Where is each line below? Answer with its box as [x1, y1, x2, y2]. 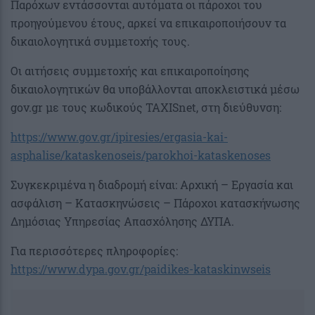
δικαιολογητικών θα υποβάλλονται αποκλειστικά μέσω [11, 82, 300, 97]
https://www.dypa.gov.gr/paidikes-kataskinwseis [11, 262, 271, 277]
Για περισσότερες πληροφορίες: [11, 243, 178, 259]
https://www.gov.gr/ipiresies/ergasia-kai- [11, 129, 228, 145]
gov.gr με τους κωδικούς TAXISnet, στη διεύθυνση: [11, 100, 281, 115]
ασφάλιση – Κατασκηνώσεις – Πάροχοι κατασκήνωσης [11, 195, 300, 211]
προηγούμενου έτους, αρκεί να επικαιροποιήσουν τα [11, 15, 286, 31]
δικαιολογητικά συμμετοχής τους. [11, 34, 190, 49]
